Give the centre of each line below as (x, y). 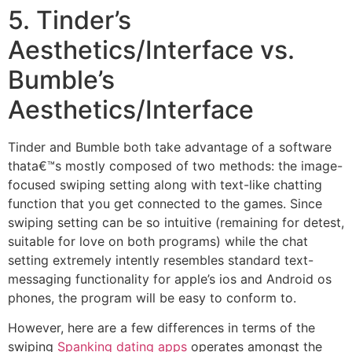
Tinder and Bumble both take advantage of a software (170, 147)
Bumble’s (61, 79)
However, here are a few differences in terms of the (161, 328)
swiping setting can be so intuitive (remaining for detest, (176, 222)
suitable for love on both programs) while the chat (158, 241)
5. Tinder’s (70, 20)
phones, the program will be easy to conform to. (152, 297)
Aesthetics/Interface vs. (151, 49)
